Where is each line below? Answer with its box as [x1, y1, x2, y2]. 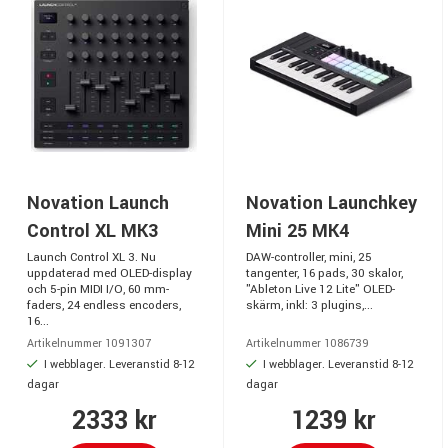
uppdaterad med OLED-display [27, 265, 192, 283]
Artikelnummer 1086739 [246, 336, 369, 352]
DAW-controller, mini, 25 [246, 249, 372, 267]
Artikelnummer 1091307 [27, 336, 151, 352]
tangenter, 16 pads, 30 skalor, [246, 265, 403, 283]
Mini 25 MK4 [246, 218, 349, 245]
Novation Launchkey [246, 190, 417, 217]
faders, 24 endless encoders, [27, 297, 181, 315]
